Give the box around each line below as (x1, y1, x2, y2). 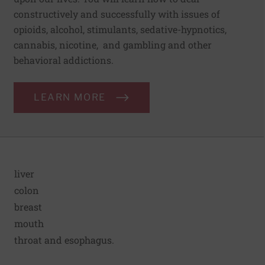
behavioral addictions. (14, 54, 114, 67)
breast (14, 201, 42, 214)
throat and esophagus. (14, 234, 114, 247)
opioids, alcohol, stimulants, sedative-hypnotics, (14, 23, 227, 36)
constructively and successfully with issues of (14, 8, 220, 21)
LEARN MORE (34, 92, 106, 104)
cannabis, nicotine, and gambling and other (14, 38, 212, 51)
